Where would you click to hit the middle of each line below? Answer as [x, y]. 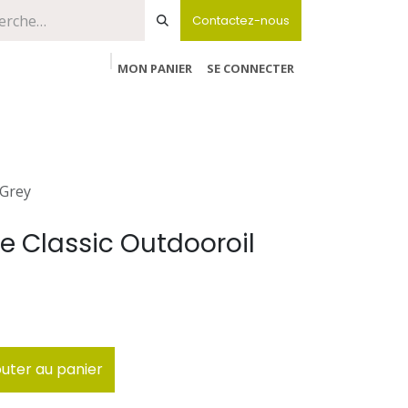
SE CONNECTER [250, 68]
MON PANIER [155, 68]
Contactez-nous [241, 20]
